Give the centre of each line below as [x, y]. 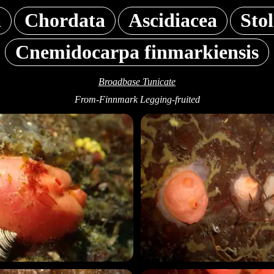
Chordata [65, 20]
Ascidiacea [173, 20]
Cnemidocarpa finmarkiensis [137, 52]
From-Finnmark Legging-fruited [137, 100]
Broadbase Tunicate [137, 82]
